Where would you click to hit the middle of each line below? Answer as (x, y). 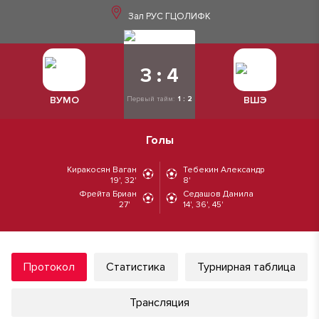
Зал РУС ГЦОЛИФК (168, 16)
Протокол (49, 267)
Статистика (136, 267)
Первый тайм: (152, 99)
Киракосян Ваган (102, 170)
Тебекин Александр (224, 170)
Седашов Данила (218, 194)
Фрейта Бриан (108, 194)
